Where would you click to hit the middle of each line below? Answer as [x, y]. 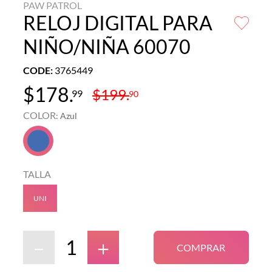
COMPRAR [201, 247]
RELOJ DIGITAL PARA [118, 23]
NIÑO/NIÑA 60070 [107, 47]
